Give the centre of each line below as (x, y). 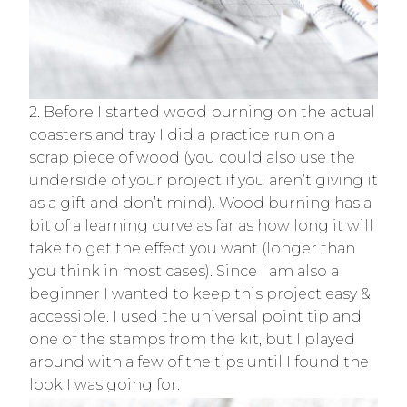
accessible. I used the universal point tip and (195, 317)
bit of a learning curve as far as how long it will (201, 226)
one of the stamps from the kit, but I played (192, 339)
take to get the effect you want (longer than (192, 248)
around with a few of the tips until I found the (199, 362)
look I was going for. (106, 385)
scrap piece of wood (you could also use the (192, 158)
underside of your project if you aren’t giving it (203, 180)
